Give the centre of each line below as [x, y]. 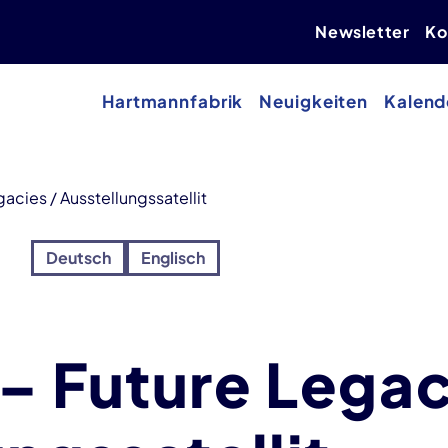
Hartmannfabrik [173, 101]
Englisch [173, 257]
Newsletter [362, 31]
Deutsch [78, 257]
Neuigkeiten [314, 101]
